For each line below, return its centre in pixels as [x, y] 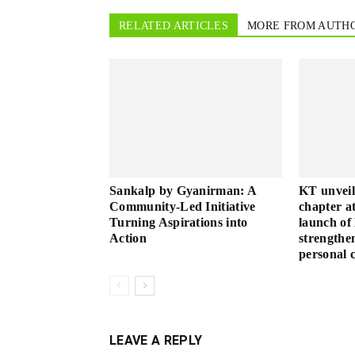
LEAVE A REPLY [156, 340]
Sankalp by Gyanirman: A [183, 191]
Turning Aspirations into [179, 222]
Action [128, 238]
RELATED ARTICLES [174, 26]
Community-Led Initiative [183, 206]
